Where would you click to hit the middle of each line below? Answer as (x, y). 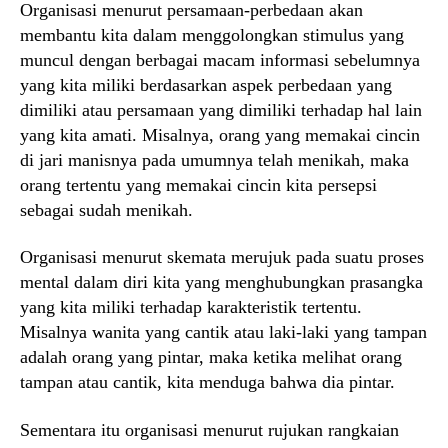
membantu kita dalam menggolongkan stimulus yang (212, 34)
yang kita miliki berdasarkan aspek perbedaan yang (206, 84)
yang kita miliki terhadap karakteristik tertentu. (191, 307)
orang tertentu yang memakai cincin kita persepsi (198, 184)
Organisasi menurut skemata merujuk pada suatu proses (222, 257)
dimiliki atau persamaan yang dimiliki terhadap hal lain (221, 109)
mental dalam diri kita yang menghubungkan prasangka (221, 282)
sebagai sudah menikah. (106, 209)
